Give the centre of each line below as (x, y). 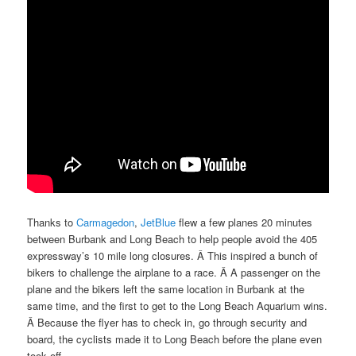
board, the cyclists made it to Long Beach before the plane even (175, 339)
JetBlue (159, 222)
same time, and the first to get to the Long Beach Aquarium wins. (178, 306)
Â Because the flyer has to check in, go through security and (167, 323)
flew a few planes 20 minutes (244, 222)
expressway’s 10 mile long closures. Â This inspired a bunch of (173, 256)
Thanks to (52, 222)
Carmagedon (106, 222)
